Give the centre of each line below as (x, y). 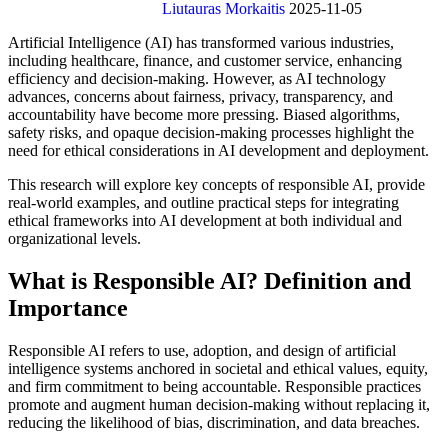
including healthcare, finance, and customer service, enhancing (205, 60)
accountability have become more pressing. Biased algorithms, (204, 114)
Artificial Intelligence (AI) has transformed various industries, (201, 42)
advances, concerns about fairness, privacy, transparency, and (200, 96)
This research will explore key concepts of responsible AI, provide (216, 184)
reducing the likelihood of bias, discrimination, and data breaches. (214, 422)
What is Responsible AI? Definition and (209, 280)
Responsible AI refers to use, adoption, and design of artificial (202, 350)
